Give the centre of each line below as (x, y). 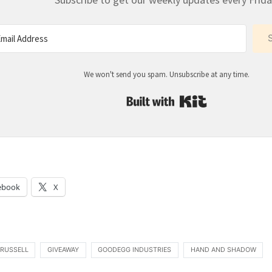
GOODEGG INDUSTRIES (135, 250)
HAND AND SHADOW (223, 250)
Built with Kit (235, 99)
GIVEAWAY (63, 250)
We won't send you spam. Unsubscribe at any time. (166, 74)
